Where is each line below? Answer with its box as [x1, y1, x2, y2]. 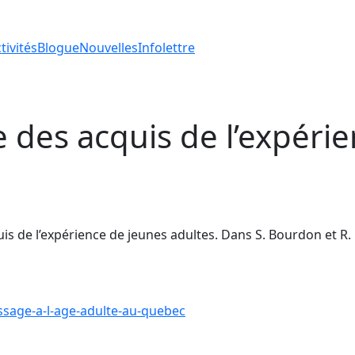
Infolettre [138, 39, 195, 56]
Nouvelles [79, 39, 138, 56]
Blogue [37, 39, 79, 56]
